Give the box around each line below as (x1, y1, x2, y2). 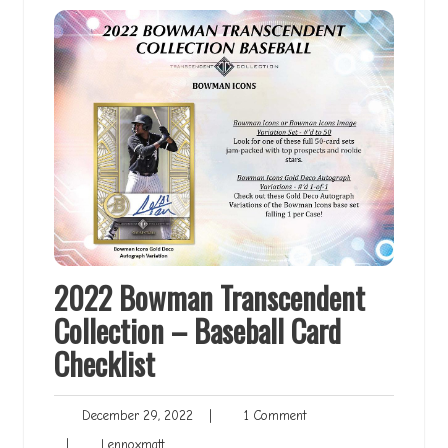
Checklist (54, 340, 155, 386)
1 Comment (232, 407, 306, 423)
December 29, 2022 (74, 407, 193, 423)
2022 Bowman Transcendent (54, 274, 365, 320)
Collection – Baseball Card (54, 307, 341, 353)
